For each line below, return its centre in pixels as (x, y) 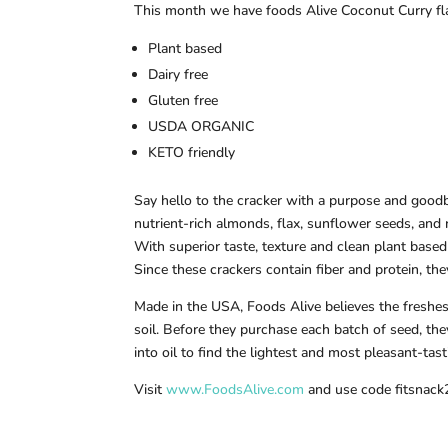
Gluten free (185, 100)
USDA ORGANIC (203, 126)
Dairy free (180, 74)
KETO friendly (196, 152)
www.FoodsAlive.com (235, 389)
